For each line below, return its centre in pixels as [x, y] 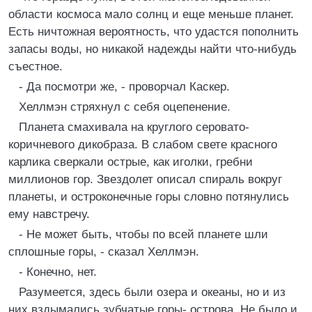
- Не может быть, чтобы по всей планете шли [143, 234]
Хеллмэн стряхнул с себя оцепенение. [125, 107]
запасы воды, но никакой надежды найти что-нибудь [153, 49]
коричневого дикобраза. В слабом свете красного [143, 145]
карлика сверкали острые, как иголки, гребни [131, 162]
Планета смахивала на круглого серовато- [134, 127]
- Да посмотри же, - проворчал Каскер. [124, 87]
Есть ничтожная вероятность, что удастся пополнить [154, 32]
